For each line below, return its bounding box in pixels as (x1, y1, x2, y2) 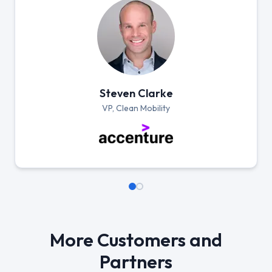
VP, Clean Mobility (102, 102, 170, 114)
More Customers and (50, 228, 222, 251)
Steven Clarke (99, 86, 173, 100)
